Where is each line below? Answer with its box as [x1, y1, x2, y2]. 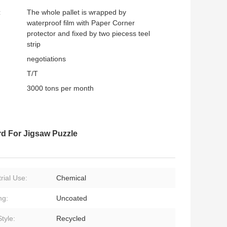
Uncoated [56, 194, 87, 203]
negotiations [27, 55, 66, 63]
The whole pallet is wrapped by [27, 8, 126, 17]
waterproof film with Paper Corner [27, 19, 135, 27]
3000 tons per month [27, 84, 94, 93]
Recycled [56, 214, 86, 223]
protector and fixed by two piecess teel [27, 29, 150, 38]
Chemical [56, 174, 86, 182]
